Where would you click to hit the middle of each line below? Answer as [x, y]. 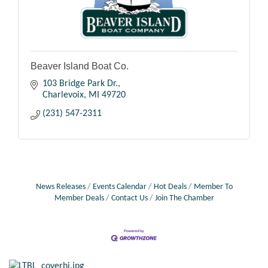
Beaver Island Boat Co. [80, 66]
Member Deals [79, 198]
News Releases [60, 187]
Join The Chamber [184, 198]
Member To [213, 187]
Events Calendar [119, 187]
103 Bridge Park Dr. [80, 83]
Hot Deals [170, 187]
